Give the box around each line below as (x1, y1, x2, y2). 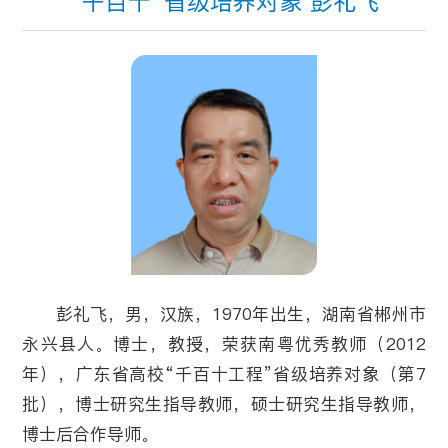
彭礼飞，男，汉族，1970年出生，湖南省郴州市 (55, 301, 426, 326)
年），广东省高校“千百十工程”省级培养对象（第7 (22, 361, 426, 386)
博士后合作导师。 (22, 421, 159, 446)
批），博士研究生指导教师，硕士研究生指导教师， (22, 391, 426, 416)
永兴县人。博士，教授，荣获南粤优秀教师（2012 (22, 331, 426, 356)
